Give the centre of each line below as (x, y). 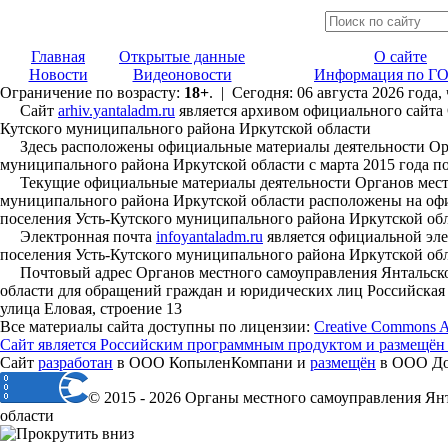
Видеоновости (182, 74)
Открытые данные (182, 56)
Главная (58, 56)
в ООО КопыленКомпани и (211, 362)
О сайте (400, 56)
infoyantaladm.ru (209, 236)
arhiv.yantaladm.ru (116, 110)
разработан (75, 362)
